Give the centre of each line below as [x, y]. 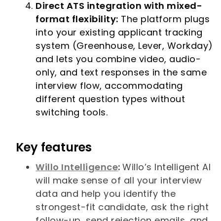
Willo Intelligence [77, 167]
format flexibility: [77, 19]
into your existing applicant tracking [119, 32]
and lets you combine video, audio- [118, 59]
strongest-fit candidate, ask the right [122, 207]
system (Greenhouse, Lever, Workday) [124, 45]
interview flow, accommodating [109, 85]
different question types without [110, 99]
